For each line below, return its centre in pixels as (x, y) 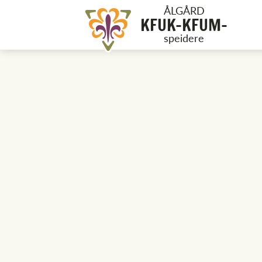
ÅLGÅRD (184, 10)
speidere (184, 38)
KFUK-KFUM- (184, 25)
